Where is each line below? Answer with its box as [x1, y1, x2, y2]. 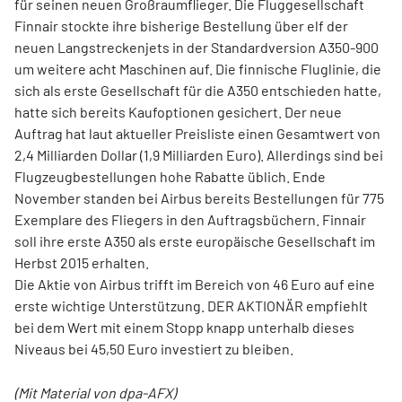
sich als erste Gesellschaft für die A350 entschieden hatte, [14, 82, 381, 100]
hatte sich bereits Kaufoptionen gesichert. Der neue [14, 103, 342, 121]
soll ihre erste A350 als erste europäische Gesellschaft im [14, 232, 375, 250]
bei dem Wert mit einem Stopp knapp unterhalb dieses [14, 319, 354, 336]
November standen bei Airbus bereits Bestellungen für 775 [14, 189, 384, 207]
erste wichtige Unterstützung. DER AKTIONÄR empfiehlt [14, 297, 368, 315]
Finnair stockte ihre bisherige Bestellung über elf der [14, 17, 348, 35]
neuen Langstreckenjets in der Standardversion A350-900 [14, 39, 379, 57]
